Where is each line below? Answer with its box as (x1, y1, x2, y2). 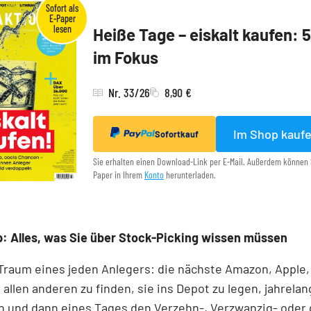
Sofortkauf (155, 128, 199, 140)
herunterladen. (164, 169, 216, 181)
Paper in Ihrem (93, 169, 144, 181)
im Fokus (93, 47, 158, 68)
